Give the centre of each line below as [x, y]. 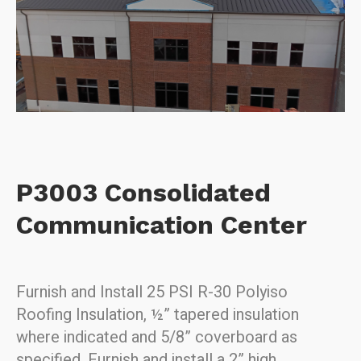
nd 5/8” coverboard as [218, 337]
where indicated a [77, 337]
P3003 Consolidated [143, 193]
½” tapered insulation [224, 315]
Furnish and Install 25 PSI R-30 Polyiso [151, 292]
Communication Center [162, 225]
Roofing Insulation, [83, 315]
